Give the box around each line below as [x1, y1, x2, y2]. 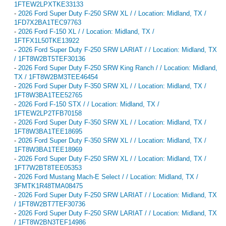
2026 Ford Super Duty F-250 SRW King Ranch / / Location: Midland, [18, 64, 217, 72]
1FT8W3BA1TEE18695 [14, 127, 82, 135]
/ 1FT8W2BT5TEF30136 [14, 54, 85, 63]
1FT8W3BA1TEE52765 [14, 91, 82, 99]
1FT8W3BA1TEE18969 [14, 145, 82, 153]
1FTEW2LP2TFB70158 [14, 109, 82, 117]
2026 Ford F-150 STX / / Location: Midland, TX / [18, 100, 159, 108]
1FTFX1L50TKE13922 [14, 36, 79, 44]
